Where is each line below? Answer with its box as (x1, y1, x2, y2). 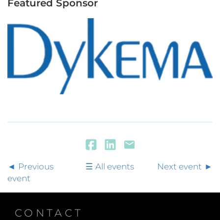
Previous (18, 162, 54, 172)
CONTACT (15, 206, 83, 219)
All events (95, 162, 135, 172)
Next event (157, 162, 202, 172)
